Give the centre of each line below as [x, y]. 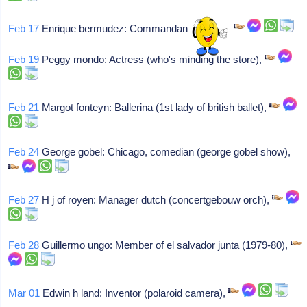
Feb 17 [24, 28]
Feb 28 [24, 245]
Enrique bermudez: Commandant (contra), [137, 28]
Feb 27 [24, 200]
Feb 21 [24, 107]
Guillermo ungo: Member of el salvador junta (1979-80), [165, 245]
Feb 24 [24, 152]
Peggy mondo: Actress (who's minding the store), [152, 59]
